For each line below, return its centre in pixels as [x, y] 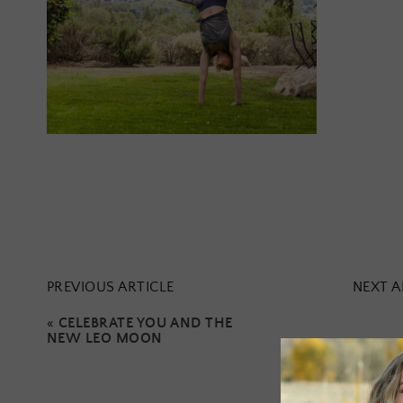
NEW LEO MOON [105, 339]
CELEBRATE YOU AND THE [145, 324]
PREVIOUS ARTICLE [111, 287]
